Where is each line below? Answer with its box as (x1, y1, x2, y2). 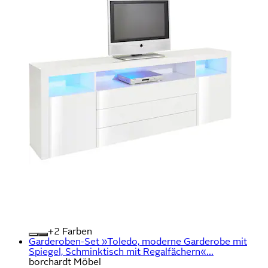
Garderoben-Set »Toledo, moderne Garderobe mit (29, 236, 247, 246)
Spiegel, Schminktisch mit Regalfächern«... (29, 246, 214, 257)
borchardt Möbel (29, 256, 101, 267)
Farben (60, 226, 92, 236)
